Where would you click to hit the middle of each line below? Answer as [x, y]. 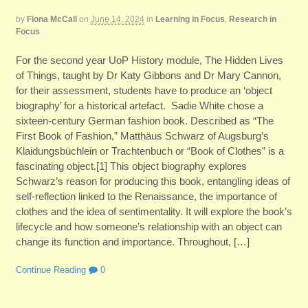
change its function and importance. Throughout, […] [132, 241]
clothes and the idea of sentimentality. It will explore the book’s [154, 211]
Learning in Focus [190, 20]
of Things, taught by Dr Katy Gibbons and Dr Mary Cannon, [148, 75]
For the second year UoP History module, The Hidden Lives [149, 60]
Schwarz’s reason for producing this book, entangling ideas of [153, 181]
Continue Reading [51, 270]
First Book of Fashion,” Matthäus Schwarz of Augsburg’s [142, 135]
